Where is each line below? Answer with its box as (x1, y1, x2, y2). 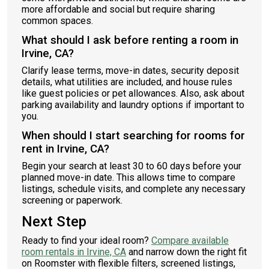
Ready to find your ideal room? (22, 235, 151, 246)
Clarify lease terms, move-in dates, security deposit (22, 65, 239, 76)
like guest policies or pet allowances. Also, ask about (22, 88, 244, 99)
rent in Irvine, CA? (22, 142, 109, 156)
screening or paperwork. (22, 195, 122, 206)
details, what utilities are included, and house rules (22, 76, 232, 88)
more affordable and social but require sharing (22, 4, 215, 15)
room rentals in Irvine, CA (22, 246, 126, 258)
